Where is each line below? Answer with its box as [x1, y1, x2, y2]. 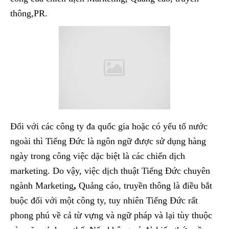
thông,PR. [10, 8, 48, 18]
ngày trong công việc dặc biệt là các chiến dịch [10, 151, 185, 162]
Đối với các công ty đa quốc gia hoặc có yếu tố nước [10, 121, 208, 132]
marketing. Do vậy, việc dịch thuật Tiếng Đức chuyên [10, 166, 210, 176]
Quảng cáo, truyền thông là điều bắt [79, 180, 212, 191]
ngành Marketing [10, 180, 74, 191]
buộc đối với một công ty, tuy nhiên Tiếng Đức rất [10, 195, 198, 206]
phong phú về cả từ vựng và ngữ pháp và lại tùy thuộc [10, 210, 212, 221]
